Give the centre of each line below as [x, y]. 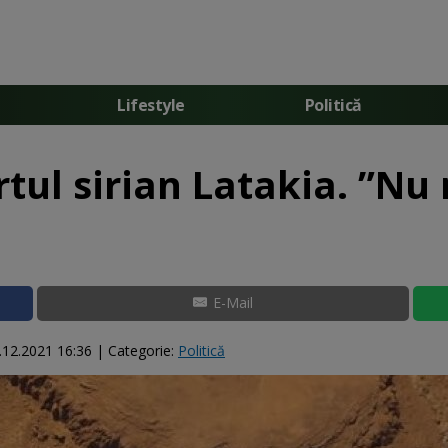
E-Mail [232, 302]
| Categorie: [135, 350]
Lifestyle [151, 104]
